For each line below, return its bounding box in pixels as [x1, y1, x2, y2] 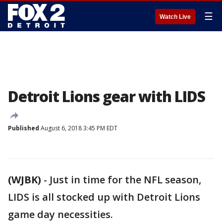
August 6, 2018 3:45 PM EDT [39, 124, 117, 132]
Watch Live [160, 13, 191, 20]
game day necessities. [8, 208, 113, 221]
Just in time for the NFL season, [50, 173, 201, 186]
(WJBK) [8, 173, 41, 186]
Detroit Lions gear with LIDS [8, 86, 205, 107]
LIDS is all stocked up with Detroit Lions [8, 190, 200, 204]
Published [8, 124, 39, 132]
